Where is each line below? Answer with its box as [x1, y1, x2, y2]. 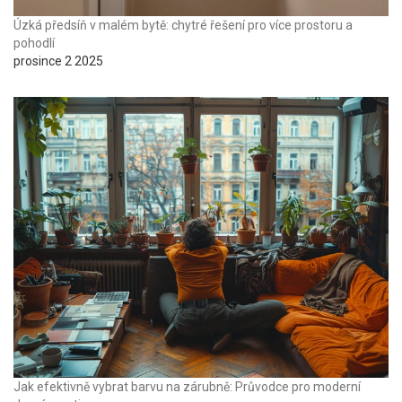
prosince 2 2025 [13, 53, 103, 68]
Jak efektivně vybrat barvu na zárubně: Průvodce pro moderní [13, 380, 361, 395]
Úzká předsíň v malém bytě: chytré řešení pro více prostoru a [13, 17, 353, 32]
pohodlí [13, 35, 55, 50]
